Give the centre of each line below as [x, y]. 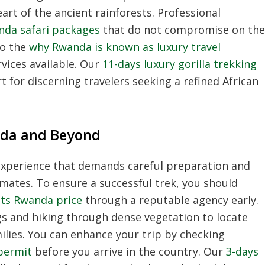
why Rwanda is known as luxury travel [125, 46]
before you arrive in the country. [116, 251]
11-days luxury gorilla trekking [180, 64]
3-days [242, 251]
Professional [188, 12]
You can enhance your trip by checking [125, 234]
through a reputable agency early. [170, 200]
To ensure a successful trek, [106, 182]
